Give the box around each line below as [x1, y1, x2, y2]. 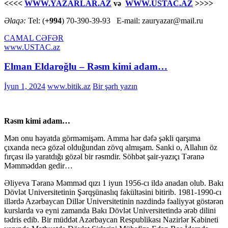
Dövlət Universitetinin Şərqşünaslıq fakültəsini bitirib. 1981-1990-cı [4, 188, 221, 196]
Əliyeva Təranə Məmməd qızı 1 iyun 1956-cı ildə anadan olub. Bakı [4, 179, 223, 187]
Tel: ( [28, 16, 45, 25]
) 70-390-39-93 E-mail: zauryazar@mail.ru [62, 16, 203, 25]
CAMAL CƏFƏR [4, 33, 64, 42]
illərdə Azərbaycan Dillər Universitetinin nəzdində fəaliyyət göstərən [4, 197, 223, 206]
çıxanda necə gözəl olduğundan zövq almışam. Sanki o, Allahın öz [4, 143, 217, 152]
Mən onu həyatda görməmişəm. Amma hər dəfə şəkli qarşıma [4, 134, 201, 142]
